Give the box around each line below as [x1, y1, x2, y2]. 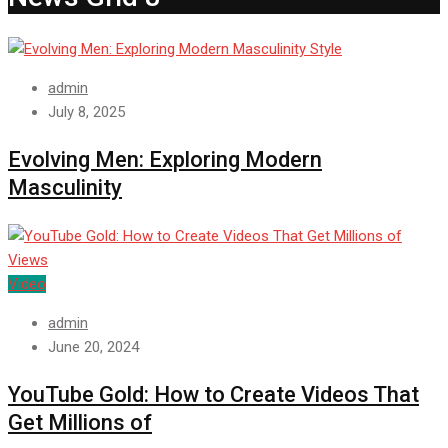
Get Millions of [8, 410, 152, 436]
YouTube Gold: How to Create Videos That [8, 382, 419, 408]
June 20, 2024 [48, 338, 139, 357]
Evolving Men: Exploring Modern [8, 147, 322, 173]
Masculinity [8, 175, 122, 201]
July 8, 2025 [48, 103, 125, 122]
